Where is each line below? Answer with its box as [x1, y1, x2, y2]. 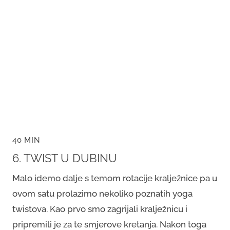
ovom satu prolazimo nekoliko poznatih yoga [12, 188, 193, 199]
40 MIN [12, 135, 41, 145]
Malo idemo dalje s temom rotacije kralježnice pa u [12, 172, 217, 183]
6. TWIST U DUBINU [12, 151, 117, 165]
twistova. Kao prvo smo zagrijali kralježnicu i [12, 203, 187, 214]
